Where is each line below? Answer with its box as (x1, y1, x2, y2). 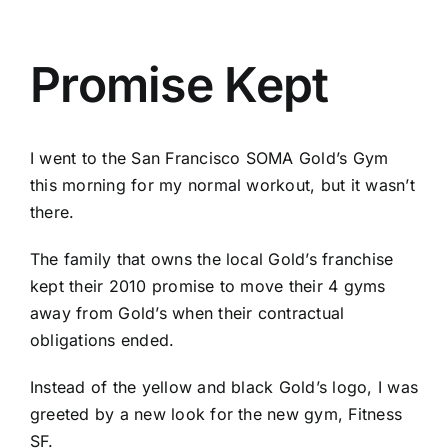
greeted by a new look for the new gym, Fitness (30, 404, 403, 425)
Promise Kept (30, 55, 329, 114)
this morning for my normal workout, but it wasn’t (30, 175, 415, 196)
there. (30, 202, 75, 223)
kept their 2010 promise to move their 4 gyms (30, 276, 386, 297)
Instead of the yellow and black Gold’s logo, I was (30, 377, 418, 398)
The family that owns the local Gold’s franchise (30, 249, 394, 270)
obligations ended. (30, 330, 175, 351)
